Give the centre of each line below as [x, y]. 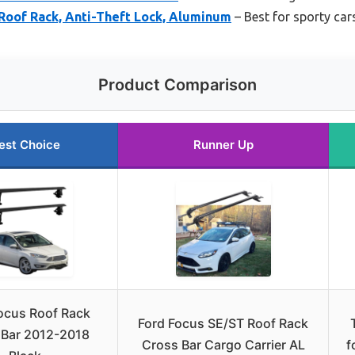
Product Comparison [177, 85]
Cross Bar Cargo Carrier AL [223, 345]
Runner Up [223, 145]
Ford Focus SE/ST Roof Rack [223, 324]
